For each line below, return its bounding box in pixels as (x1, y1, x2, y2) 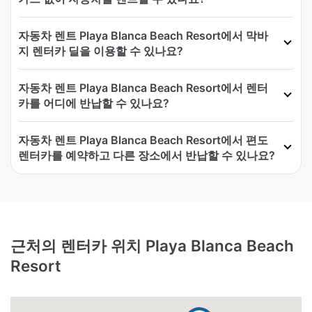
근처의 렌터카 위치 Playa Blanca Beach (10, 235, 294, 255)
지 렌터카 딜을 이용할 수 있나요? (18, 43, 183, 58)
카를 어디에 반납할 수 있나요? (18, 95, 169, 110)
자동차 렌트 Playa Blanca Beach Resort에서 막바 (18, 28, 268, 42)
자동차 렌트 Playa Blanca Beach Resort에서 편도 (18, 132, 268, 147)
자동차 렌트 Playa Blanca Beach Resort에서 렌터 (18, 80, 268, 95)
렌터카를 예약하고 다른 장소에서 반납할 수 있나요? (18, 148, 275, 162)
